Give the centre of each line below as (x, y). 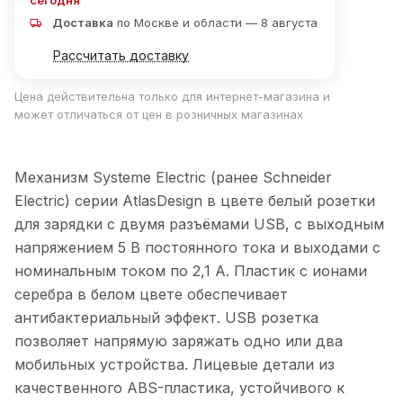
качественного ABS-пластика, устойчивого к (179, 387)
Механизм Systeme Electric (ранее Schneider (173, 177)
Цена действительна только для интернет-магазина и (172, 97)
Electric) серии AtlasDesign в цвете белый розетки (195, 200)
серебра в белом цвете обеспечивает (151, 294)
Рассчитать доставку (121, 56)
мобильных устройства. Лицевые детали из (175, 364)
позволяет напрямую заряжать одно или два (179, 340)
